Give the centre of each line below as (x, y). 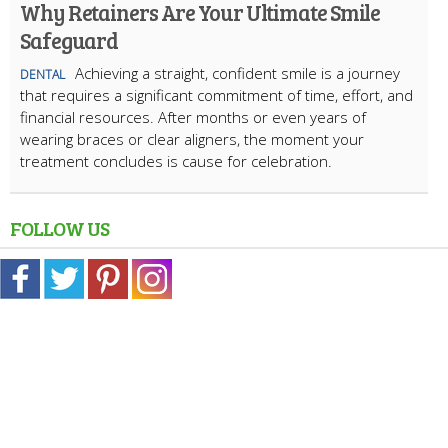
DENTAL (42, 74)
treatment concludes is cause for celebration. (176, 160)
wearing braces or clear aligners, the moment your (192, 138)
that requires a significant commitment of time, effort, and (216, 94)
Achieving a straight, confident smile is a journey (237, 72)
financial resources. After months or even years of (193, 116)
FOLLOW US (59, 227)
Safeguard (69, 39)
